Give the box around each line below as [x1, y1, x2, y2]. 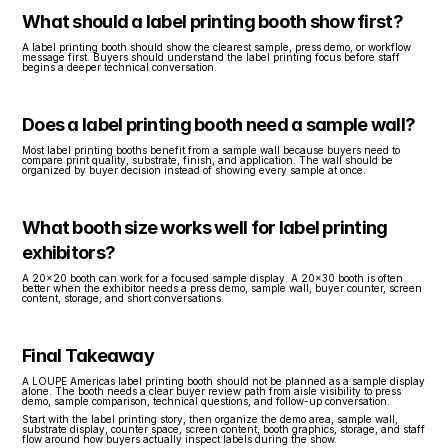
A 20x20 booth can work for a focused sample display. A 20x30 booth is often [22, 271, 403, 284]
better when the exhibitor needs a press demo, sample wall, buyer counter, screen [22, 281, 422, 294]
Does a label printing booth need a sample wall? [22, 113, 416, 135]
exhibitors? [22, 241, 116, 263]
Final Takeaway [22, 344, 154, 366]
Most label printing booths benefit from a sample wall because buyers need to [22, 143, 400, 156]
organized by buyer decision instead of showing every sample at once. [22, 163, 366, 176]
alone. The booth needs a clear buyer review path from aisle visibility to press [22, 384, 401, 397]
